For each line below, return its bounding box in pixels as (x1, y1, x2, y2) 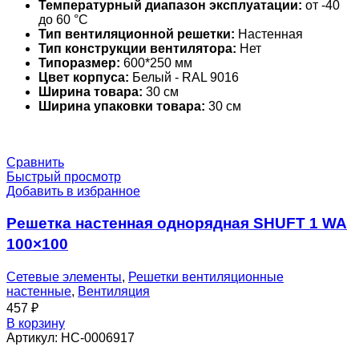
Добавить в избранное (6, 184, 140, 198)
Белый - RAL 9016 (129, 70, 239, 84)
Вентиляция (78, 284, 150, 299)
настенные (6, 284, 71, 299)
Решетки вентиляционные (128, 270, 284, 284)
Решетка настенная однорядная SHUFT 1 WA (6, 215, 347, 232)
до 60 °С (38, 12, 88, 26)
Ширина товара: (38, 84, 143, 99)
